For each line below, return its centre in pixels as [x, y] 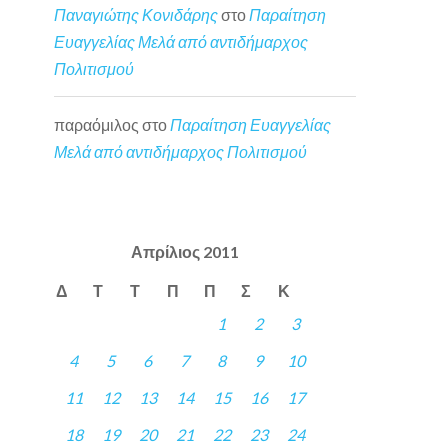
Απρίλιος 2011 [184, 252]
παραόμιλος [97, 124]
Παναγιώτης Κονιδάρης [136, 15]
